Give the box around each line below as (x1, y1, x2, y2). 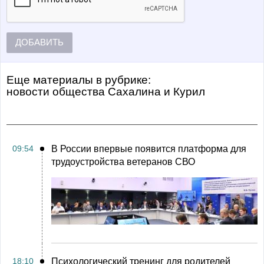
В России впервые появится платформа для (51, 143, 246, 154)
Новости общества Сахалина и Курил (13, 85, 205, 98)
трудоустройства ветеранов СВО (51, 156, 195, 167)
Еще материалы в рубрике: (6, 73, 151, 86)
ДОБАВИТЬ (15, 38, 64, 48)
